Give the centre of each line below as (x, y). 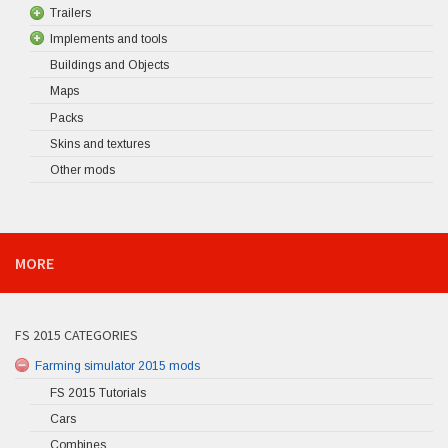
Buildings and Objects (109, 65)
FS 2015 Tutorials (98, 392)
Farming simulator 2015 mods (117, 366)
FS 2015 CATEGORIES (76, 335)
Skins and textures (100, 143)
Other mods (82, 170)
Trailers (70, 12)
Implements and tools (108, 38)
